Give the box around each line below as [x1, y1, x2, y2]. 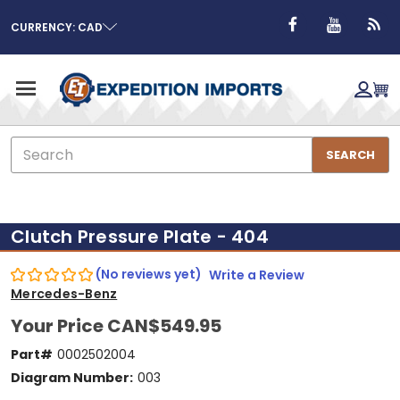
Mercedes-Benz [11, 284, 118, 303]
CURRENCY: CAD [11, 19, 103, 35]
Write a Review [209, 265, 304, 284]
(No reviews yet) [96, 265, 202, 283]
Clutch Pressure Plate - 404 [11, 224, 269, 249]
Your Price [11, 312, 107, 338]
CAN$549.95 [107, 312, 221, 338]
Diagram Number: [11, 368, 133, 387]
